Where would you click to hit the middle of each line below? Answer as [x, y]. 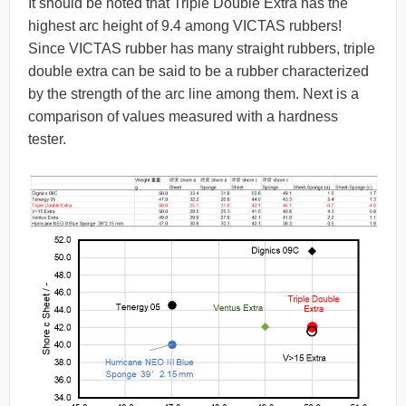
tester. [47, 140]
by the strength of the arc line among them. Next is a [193, 94]
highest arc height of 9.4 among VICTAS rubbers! [185, 26]
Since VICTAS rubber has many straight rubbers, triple [202, 49]
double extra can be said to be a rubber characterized [198, 72]
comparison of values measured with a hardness [183, 117]
